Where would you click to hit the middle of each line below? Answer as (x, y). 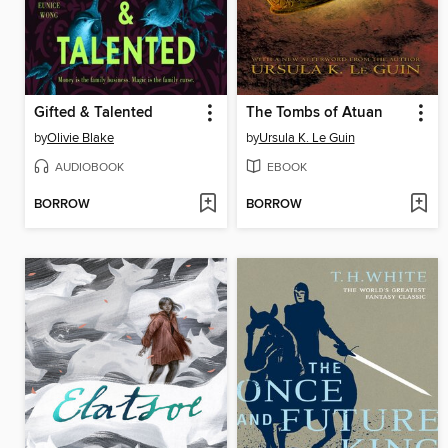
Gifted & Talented (93, 113)
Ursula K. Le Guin (306, 138)
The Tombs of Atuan (314, 113)
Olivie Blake (80, 138)
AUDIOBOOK (89, 167)
